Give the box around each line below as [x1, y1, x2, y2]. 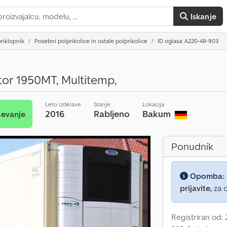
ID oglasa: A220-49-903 [158, 37, 218, 45]
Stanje [93, 100, 110, 108]
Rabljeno [93, 108, 130, 120]
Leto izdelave [45, 100, 81, 108]
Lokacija [142, 100, 164, 108]
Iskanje [190, 11, 216, 21]
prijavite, [180, 183, 212, 193]
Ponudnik [171, 140, 213, 153]
